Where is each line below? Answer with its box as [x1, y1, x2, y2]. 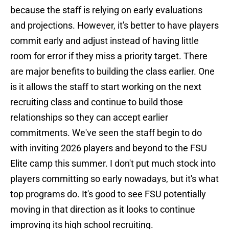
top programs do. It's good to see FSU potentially [10, 189, 206, 200]
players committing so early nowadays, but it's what [10, 173, 219, 185]
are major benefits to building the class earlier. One [10, 66, 215, 77]
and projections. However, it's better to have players [10, 20, 219, 31]
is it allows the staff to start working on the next [10, 81, 201, 93]
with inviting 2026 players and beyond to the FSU [10, 143, 207, 154]
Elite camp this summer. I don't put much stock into [10, 158, 216, 169]
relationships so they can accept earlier [10, 112, 168, 123]
